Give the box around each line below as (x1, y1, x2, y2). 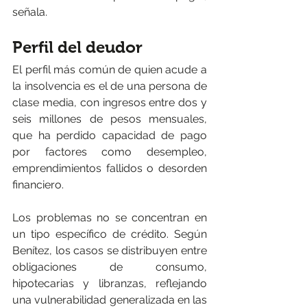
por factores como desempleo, (12, 145, 207, 158)
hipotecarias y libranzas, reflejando (12, 276, 207, 290)
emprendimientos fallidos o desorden (12, 161, 207, 175)
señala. (12, 5, 47, 19)
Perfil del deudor (12, 37, 143, 56)
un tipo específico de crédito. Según (12, 227, 207, 241)
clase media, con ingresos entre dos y (12, 95, 207, 109)
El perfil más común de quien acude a (12, 62, 207, 76)
